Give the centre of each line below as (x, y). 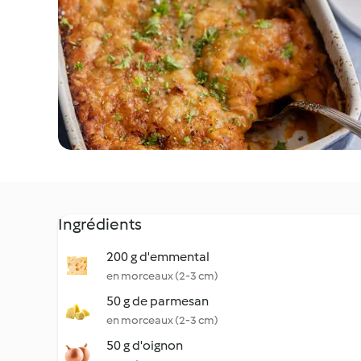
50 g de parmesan (158, 301)
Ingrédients (100, 224)
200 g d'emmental (158, 257)
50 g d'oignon (145, 345)
